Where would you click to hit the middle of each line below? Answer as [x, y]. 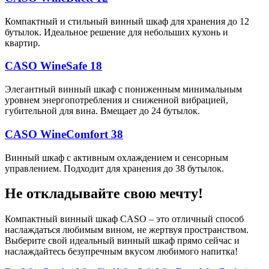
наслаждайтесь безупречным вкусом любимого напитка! [122, 252]
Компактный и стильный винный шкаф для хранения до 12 [127, 21]
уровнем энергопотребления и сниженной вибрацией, [116, 100]
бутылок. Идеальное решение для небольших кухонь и [116, 32]
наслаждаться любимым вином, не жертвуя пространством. [127, 230]
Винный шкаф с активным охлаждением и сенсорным [116, 157]
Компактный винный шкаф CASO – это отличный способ [124, 219]
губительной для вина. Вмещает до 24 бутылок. [104, 111]
